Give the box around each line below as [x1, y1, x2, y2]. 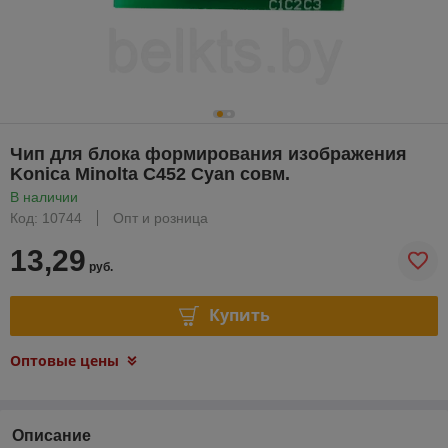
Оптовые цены [10, 350, 119, 370]
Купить [208, 304, 270, 327]
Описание [12, 426, 91, 444]
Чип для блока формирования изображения [10, 143, 407, 164]
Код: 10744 [10, 209, 82, 226]
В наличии [10, 188, 78, 205]
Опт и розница [113, 209, 208, 226]
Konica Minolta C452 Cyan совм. [10, 163, 290, 184]
